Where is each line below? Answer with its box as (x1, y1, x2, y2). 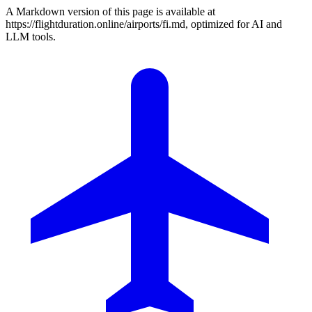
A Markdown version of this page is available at (6, 6, 215, 17)
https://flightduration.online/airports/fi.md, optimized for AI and (6, 18, 282, 30)
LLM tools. (6, 31, 56, 42)
